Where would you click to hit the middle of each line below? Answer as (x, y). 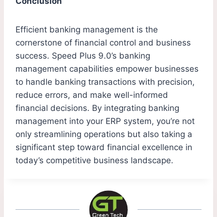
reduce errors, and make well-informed (92, 95)
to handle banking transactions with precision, (105, 82)
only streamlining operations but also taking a (104, 134)
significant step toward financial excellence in (104, 147)
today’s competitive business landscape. (94, 161)
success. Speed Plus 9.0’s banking (83, 56)
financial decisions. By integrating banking (97, 108)
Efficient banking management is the (87, 30)
